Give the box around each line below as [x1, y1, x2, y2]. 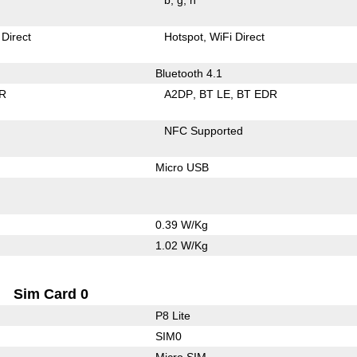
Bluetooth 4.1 [155, 66, 222, 80]
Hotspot [164, 29, 204, 43]
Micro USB [155, 160, 209, 174]
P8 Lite [155, 308, 190, 322]
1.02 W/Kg [155, 238, 208, 252]
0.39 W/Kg [155, 218, 208, 231]
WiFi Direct [210, 29, 265, 43]
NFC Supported [164, 124, 244, 137]
